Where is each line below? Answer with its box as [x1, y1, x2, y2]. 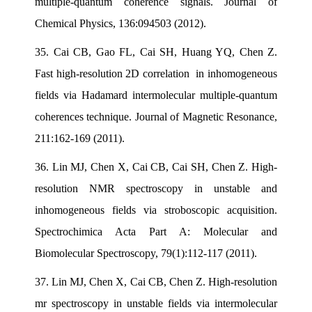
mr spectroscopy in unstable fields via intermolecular [35, 297, 277, 309]
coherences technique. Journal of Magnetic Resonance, [35, 110, 277, 123]
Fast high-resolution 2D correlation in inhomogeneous [35, 67, 277, 79]
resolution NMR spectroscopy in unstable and [35, 182, 277, 194]
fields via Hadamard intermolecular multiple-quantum [35, 88, 277, 101]
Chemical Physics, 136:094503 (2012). [35, 17, 206, 29]
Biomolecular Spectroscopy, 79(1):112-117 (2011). [35, 247, 257, 259]
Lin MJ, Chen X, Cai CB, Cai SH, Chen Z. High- [52, 160, 278, 173]
